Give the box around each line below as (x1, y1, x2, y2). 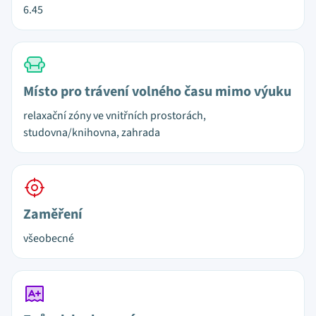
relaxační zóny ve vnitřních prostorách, (23, 108, 206, 123)
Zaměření (23, 205, 83, 224)
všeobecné (23, 231, 74, 246)
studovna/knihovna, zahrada (23, 125, 160, 140)
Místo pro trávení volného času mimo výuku (23, 82, 291, 102)
